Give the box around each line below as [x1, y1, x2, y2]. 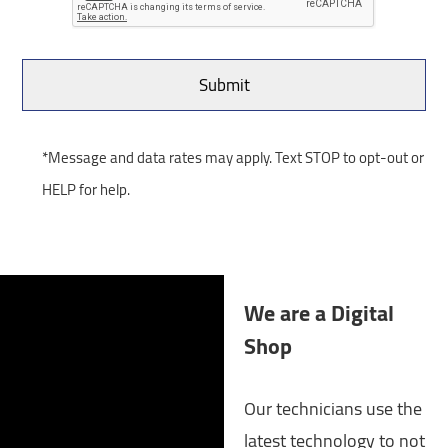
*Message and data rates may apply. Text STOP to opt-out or [42, 143, 425, 173]
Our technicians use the [244, 392, 422, 426]
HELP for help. [42, 175, 131, 205]
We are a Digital [244, 292, 394, 335]
